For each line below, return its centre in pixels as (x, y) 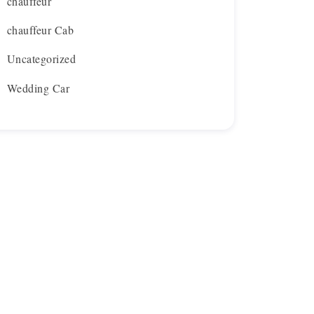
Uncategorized (42, 59)
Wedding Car (39, 88)
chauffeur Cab (41, 30)
